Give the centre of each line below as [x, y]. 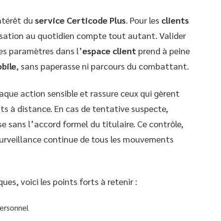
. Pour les [144, 20]
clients [175, 20]
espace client [109, 50]
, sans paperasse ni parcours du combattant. [103, 66]
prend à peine [163, 50]
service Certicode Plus [80, 20]
